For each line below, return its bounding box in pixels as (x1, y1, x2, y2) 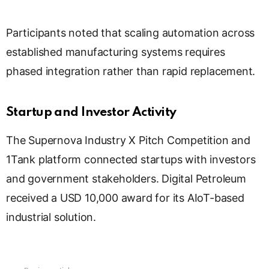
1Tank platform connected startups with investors (6, 153, 256, 166)
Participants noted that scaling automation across (6, 26, 255, 40)
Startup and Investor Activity (6, 106, 177, 119)
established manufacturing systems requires (6, 46, 225, 59)
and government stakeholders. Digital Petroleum (6, 172, 246, 186)
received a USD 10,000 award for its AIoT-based (6, 192, 244, 205)
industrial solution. (6, 211, 97, 224)
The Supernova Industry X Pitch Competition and (6, 134, 250, 147)
